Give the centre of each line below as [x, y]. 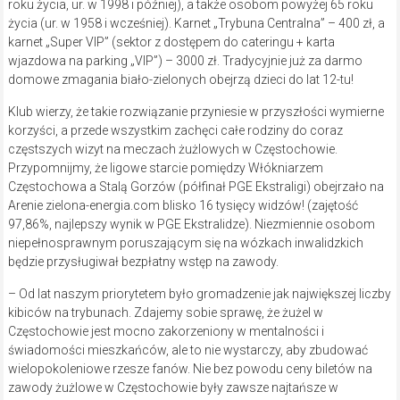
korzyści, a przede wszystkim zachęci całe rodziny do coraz [175, 130]
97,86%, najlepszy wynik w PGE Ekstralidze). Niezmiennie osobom [191, 224]
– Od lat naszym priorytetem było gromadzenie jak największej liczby [199, 293]
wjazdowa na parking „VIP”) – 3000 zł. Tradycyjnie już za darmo [185, 60]
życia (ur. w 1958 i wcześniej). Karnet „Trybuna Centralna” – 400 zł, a [196, 23]
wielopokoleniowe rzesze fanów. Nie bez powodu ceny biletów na [190, 368]
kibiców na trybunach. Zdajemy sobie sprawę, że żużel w [165, 312]
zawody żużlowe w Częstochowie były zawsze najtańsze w [173, 387]
